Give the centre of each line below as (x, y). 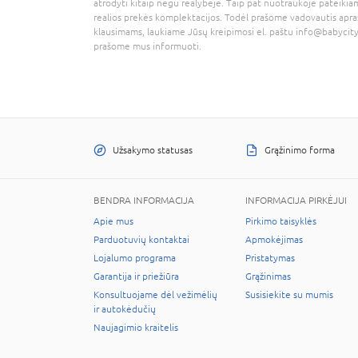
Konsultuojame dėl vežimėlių (155, 294)
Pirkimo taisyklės (281, 221)
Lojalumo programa (135, 258)
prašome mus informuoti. (147, 46)
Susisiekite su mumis (289, 294)
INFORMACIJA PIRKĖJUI (296, 200)
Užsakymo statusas (153, 150)
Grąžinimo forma (300, 150)
